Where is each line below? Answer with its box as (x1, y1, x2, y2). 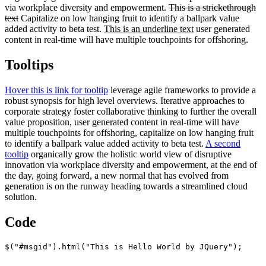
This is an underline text (104, 24, 194, 34)
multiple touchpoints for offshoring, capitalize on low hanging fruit (5, 128, 254, 138)
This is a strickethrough (169, 2, 256, 13)
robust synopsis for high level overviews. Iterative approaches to (5, 96, 245, 106)
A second (205, 138, 240, 148)
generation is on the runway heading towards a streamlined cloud (5, 181, 248, 191)
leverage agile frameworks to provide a (108, 85, 256, 95)
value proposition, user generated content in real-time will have (5, 117, 239, 127)
